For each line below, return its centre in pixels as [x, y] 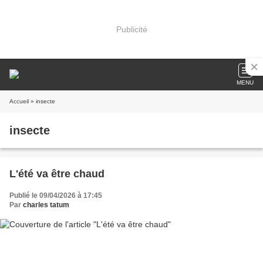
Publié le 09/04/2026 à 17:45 [56, 195]
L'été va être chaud [57, 174]
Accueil [19, 101]
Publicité [131, 29]
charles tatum [46, 205]
